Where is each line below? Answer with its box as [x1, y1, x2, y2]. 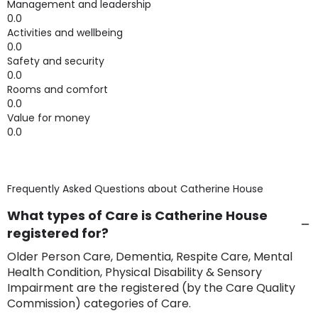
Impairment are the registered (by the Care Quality [7, 280, 295, 296]
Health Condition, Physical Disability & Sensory [7, 264, 262, 280]
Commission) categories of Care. [7, 295, 191, 312]
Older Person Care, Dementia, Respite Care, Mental [7, 248, 292, 265]
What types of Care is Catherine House [7, 207, 268, 224]
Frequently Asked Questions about [7, 182, 180, 196]
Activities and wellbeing [7, 26, 123, 40]
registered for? [7, 224, 109, 242]
